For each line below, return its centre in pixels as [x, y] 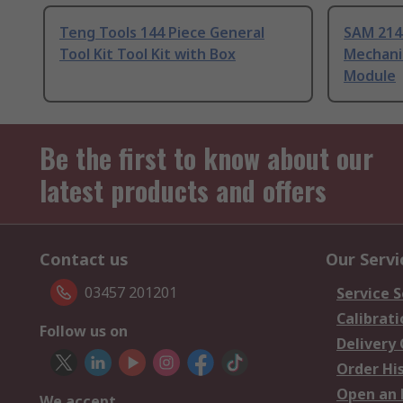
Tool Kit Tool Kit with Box [148, 54]
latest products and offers [183, 191]
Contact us [84, 260]
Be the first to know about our [206, 158]
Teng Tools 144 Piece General [162, 33]
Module [370, 76]
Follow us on [84, 331]
